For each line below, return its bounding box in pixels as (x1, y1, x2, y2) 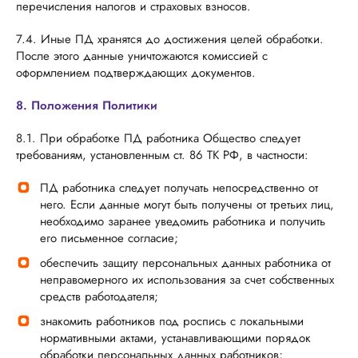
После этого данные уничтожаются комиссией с (16, 47, 268, 65)
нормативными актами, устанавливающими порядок (40, 329, 311, 347)
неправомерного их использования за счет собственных (40, 271, 334, 288)
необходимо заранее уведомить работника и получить (40, 213, 325, 230)
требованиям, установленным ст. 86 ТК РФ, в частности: (16, 146, 308, 164)
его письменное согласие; (40, 229, 178, 247)
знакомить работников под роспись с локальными (40, 312, 304, 330)
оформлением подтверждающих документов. (16, 64, 256, 82)
